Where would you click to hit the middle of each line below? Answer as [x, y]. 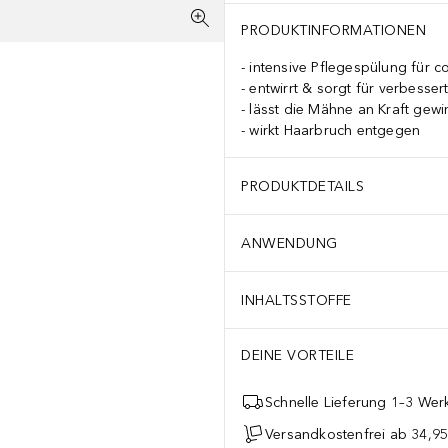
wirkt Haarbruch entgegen [335, 130]
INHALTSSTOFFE [296, 300]
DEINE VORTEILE [297, 355]
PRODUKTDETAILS [302, 186]
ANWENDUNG [289, 243]
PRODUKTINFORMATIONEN [333, 30]
